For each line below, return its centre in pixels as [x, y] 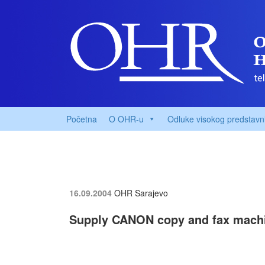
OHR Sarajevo [141, 193]
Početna [82, 119]
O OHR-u [126, 119]
